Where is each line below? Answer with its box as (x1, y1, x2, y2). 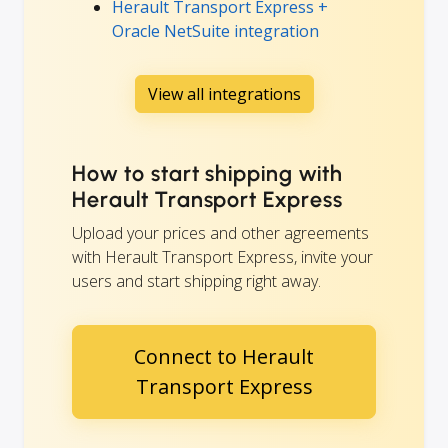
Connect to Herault (134, 342, 314, 370)
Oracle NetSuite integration (112, 19, 319, 42)
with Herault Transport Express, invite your (72, 245, 373, 268)
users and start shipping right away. (72, 269, 321, 292)
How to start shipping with (72, 159, 343, 187)
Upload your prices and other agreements (72, 221, 369, 244)
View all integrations (147, 82, 301, 105)
